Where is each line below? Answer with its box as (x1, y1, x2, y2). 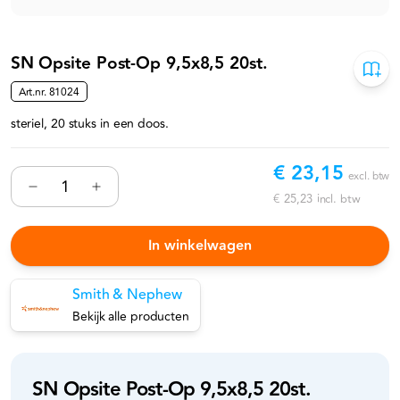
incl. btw (316, 190, 361, 209)
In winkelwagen (148, 234, 252, 257)
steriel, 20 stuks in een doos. (10, 113, 169, 133)
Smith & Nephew (72, 284, 182, 306)
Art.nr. (18, 84, 46, 102)
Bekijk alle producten (72, 307, 189, 327)
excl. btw (347, 168, 390, 186)
